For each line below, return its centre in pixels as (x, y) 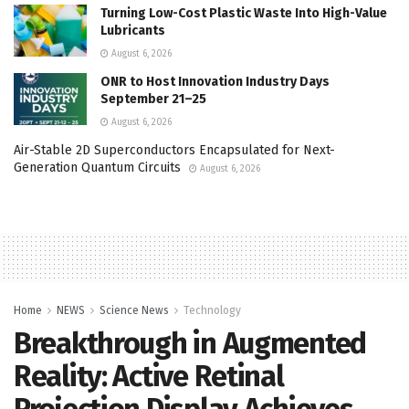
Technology (212, 310)
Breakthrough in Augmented (190, 343)
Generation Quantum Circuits (97, 167)
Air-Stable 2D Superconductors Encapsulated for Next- (174, 150)
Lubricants (133, 30)
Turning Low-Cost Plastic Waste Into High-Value (244, 13)
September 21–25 (153, 99)
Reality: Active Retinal (149, 376)
